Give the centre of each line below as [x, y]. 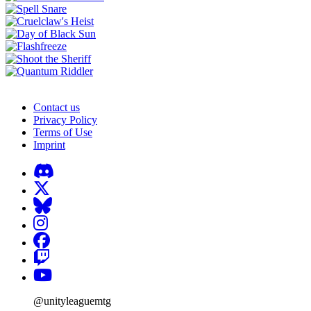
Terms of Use [63, 132]
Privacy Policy [65, 119]
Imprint [49, 144]
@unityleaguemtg [72, 301]
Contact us [57, 107]
